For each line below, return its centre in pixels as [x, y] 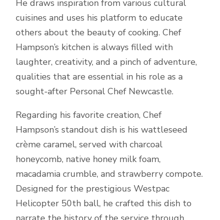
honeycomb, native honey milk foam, [88, 159]
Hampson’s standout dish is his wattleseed [102, 130]
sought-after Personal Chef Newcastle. [95, 91]
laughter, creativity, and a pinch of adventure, [106, 62]
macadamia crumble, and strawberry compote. [109, 174]
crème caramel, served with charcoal [89, 144]
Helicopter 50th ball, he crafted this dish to [104, 203]
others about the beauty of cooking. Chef [98, 32]
